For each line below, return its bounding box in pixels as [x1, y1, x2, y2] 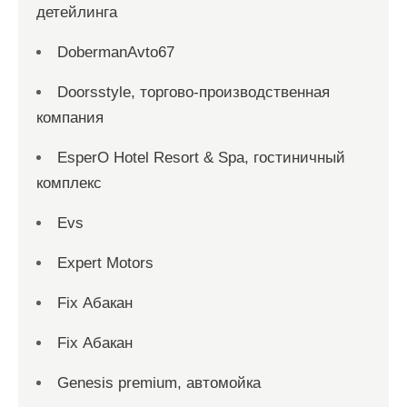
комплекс [36, 174, 102, 193]
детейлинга [36, 4, 117, 22]
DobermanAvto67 [57, 44, 174, 62]
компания [36, 109, 104, 127]
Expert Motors [57, 254, 154, 273]
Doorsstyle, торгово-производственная [57, 84, 330, 102]
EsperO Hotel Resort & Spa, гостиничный [57, 149, 345, 167]
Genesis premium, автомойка [57, 374, 261, 392]
